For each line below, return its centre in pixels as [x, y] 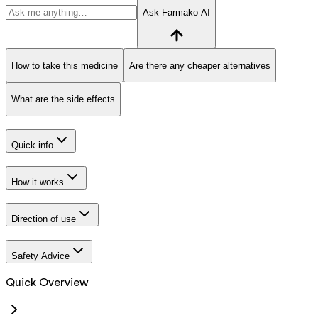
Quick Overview [47, 283]
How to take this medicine [65, 65]
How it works [38, 182]
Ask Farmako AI [176, 13]
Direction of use [44, 219]
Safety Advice [40, 256]
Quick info [32, 146]
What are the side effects [63, 99]
